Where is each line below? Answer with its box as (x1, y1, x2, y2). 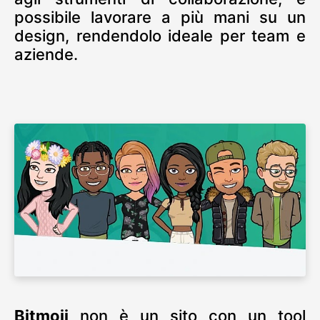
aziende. (14, 44, 78, 64)
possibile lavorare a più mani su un (14, 7, 306, 26)
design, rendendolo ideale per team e (14, 26, 306, 45)
